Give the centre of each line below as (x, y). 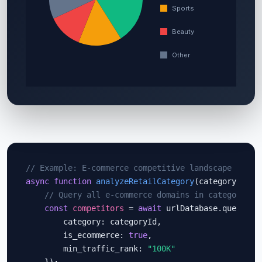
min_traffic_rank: (87, 249)
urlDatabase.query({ (208, 208)
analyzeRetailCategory (145, 181)
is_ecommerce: (77, 235)
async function (58, 181)
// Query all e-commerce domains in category (145, 195)
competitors (98, 208)
